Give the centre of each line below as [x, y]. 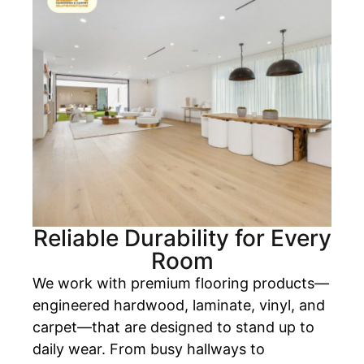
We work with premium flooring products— [181, 283]
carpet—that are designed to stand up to [173, 327]
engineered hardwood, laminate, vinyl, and [179, 305]
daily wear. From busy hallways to [149, 349]
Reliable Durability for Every [182, 238]
